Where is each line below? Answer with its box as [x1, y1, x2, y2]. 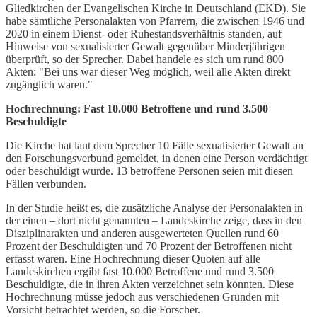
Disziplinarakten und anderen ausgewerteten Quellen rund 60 [6, 227, 279, 240]
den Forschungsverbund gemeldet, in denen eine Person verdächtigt [6, 152, 307, 165]
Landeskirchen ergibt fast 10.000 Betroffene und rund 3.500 [6, 265, 274, 278]
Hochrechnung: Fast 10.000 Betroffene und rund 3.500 [6, 103, 268, 115]
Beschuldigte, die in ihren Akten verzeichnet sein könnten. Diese [6, 278, 294, 291]
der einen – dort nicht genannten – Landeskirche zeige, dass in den [6, 214, 302, 227]
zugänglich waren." [6, 79, 93, 91]
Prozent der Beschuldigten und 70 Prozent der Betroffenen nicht [6, 240, 292, 253]
